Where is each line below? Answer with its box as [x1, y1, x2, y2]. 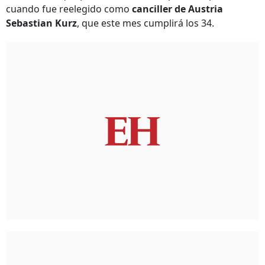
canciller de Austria [132, 2, 223, 15]
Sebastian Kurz [6, 17, 77, 30]
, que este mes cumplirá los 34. [77, 17, 214, 30]
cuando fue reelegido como [6, 2, 132, 15]
